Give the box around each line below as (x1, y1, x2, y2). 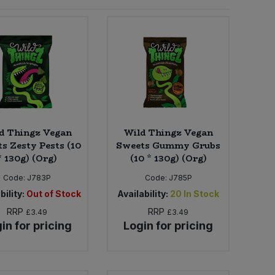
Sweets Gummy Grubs (116, 139, 221, 153)
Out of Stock (26, 188, 81, 199)
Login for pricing (123, 219, 214, 233)
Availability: (117, 188, 169, 199)
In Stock (184, 188, 220, 199)
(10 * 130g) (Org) (130, 152, 207, 166)
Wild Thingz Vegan (123, 126, 214, 140)
